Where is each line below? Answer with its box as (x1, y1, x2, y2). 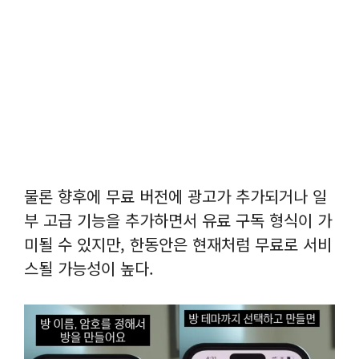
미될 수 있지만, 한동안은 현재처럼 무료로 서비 (24, 232, 332, 256)
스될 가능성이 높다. (24, 256, 154, 280)
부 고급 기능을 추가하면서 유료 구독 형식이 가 (24, 208, 332, 232)
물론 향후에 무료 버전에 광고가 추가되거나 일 (24, 184, 327, 208)
